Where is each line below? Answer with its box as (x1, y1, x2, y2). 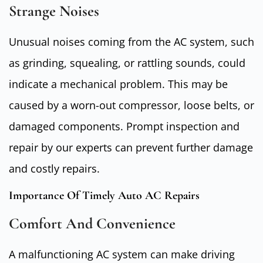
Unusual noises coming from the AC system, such (9, 34, 254, 49)
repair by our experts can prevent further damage (9, 140, 253, 154)
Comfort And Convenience (9, 214, 176, 233)
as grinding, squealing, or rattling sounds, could (9, 55, 245, 70)
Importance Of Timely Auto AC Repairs (9, 188, 200, 203)
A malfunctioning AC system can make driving (9, 247, 235, 262)
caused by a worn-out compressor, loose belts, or (9, 97, 254, 112)
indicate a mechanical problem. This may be (9, 76, 228, 91)
